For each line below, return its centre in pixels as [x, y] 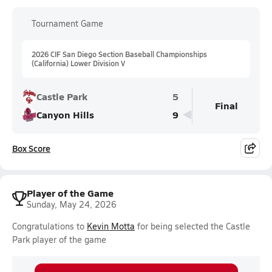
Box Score [31, 148]
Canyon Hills [65, 114]
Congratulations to [49, 226]
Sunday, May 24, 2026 [72, 204]
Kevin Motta [111, 226]
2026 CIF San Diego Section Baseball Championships [119, 54]
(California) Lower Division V [78, 63]
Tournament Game [67, 23]
